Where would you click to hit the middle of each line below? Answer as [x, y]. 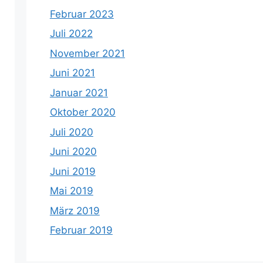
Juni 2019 [73, 171]
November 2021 [87, 53]
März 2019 [75, 210]
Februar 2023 [82, 14]
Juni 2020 [73, 151]
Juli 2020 [71, 132]
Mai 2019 [71, 191]
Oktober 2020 [82, 112]
